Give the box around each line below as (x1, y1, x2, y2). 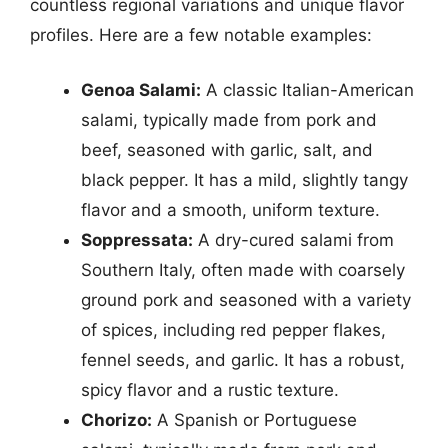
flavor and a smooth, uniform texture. (81, 200, 380, 220)
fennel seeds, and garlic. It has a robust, (81, 350, 405, 370)
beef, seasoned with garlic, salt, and (81, 140, 373, 160)
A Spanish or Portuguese (152, 410, 357, 430)
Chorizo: (81, 410, 152, 430)
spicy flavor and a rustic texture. (81, 380, 339, 400)
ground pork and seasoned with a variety (81, 290, 411, 310)
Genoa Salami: (81, 80, 201, 100)
